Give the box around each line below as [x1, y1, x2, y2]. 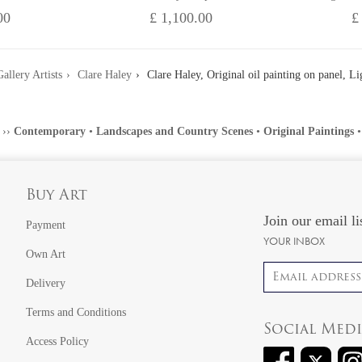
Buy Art [25, 188, 87, 204]
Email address [263, 263, 327, 276]
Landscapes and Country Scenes [95, 125, 253, 138]
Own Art [25, 248, 65, 261]
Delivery [25, 277, 65, 290]
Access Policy [25, 335, 89, 348]
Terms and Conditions [25, 306, 126, 319]
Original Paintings [263, 125, 354, 138]
